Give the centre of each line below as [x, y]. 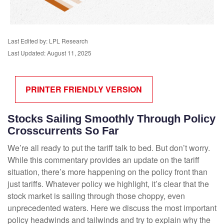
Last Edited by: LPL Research [48, 41]
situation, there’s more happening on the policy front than [107, 172]
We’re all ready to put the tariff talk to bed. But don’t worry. [109, 148]
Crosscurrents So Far [63, 131]
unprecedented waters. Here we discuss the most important [112, 208]
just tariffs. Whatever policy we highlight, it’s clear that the [108, 184]
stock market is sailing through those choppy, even [96, 196]
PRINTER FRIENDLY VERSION [84, 89]
